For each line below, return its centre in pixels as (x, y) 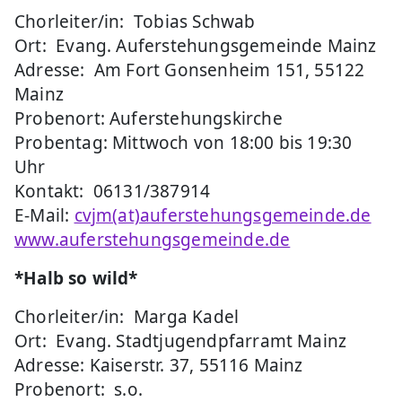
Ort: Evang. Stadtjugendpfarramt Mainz (181, 341)
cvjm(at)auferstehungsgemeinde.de (223, 215)
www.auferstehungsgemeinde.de (153, 239)
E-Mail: (44, 215)
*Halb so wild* (76, 278)
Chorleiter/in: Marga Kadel (127, 316)
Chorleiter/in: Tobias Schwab (135, 21)
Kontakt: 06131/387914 (113, 191)
